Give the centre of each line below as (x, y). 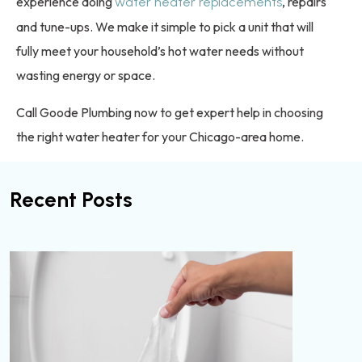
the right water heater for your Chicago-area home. (160, 137)
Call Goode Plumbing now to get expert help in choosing (170, 113)
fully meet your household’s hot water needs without (160, 51)
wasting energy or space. (86, 76)
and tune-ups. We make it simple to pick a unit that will (165, 27)
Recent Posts (71, 200)
